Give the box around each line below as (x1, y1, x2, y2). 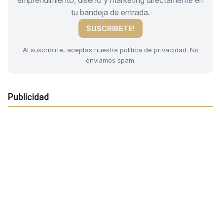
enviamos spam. (85, 56, 136, 65)
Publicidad (8, 91, 49, 103)
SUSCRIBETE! (86, 24, 135, 33)
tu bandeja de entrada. (71, 7, 150, 17)
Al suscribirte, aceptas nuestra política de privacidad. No (22, 46, 199, 54)
